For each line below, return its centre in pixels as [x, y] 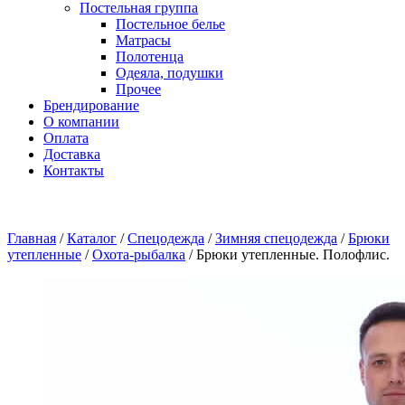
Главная [32, 238]
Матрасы [143, 40]
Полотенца [150, 57]
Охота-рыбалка [139, 254]
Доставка [72, 154]
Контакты [74, 170]
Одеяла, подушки [170, 73]
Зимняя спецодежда [276, 238]
